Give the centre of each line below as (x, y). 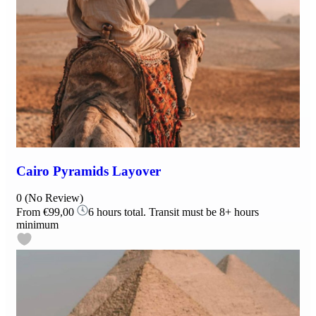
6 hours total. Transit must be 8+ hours (174, 212)
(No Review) (54, 198)
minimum (37, 225)
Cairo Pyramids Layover (89, 171)
